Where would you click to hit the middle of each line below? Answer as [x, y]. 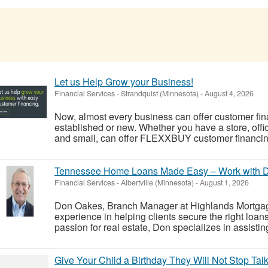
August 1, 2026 [223, 182]
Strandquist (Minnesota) [160, 93]
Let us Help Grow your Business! [124, 81]
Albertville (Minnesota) [157, 182]
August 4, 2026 [228, 93]
